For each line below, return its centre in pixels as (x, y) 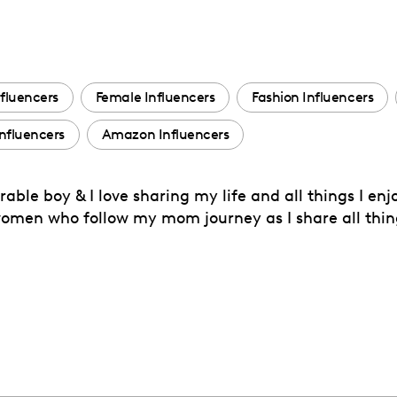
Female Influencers (155, 97)
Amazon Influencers (165, 134)
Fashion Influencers (313, 97)
